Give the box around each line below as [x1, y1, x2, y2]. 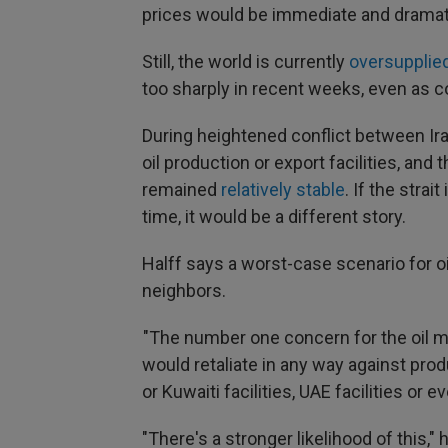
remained [142, 179, 221, 200]
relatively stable [221, 179, 345, 200]
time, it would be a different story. [142, 206, 406, 227]
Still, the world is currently [142, 51, 349, 72]
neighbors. [142, 280, 226, 301]
